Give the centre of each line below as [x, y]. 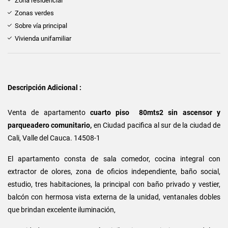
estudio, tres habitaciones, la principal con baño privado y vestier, [114, 184]
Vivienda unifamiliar [43, 38]
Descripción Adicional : [45, 87]
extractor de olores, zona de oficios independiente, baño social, [114, 171]
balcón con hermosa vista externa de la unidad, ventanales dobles [114, 197]
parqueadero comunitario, [50, 125]
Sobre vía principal [41, 25]
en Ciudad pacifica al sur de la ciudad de [157, 125]
